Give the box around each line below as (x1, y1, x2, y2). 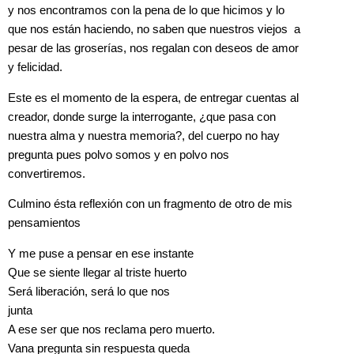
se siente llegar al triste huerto (33, 265, 186, 279)
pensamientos (8, 217, 81, 230)
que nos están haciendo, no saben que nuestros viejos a (8, 23, 300, 36)
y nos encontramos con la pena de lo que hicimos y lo (8, 4, 284, 17)
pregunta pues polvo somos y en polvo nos (8, 148, 229, 161)
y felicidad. (8, 61, 62, 74)
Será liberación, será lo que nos (8, 284, 170, 298)
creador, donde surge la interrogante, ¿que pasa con (8, 110, 276, 123)
